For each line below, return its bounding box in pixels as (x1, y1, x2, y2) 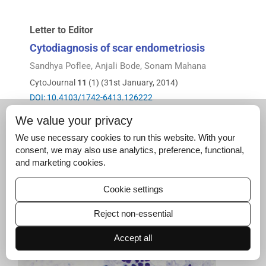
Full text (30, 104, 64, 116)
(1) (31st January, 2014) (87, 78, 178, 88)
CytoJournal (30, 78, 77, 88)
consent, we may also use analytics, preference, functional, (15, 145, 244, 155)
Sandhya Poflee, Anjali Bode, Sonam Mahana (30, 60, 206, 71)
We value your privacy (15, 114, 132, 127)
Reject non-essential (93, 209, 173, 218)
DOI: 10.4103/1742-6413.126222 (30, 93, 153, 103)
